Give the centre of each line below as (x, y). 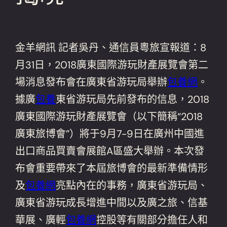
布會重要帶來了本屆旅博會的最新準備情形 (112, 168)
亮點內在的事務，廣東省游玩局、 (132, 185)
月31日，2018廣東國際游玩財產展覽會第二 (112, 65)
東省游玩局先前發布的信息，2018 (133, 99)
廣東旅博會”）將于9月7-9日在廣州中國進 (110, 134)
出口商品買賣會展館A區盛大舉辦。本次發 (110, 151)
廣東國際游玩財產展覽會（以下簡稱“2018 (109, 116)
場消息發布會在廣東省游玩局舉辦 (91, 82)
